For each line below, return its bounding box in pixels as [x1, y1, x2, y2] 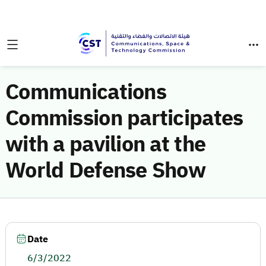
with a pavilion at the [5, 128, 206, 160]
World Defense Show [5, 154, 206, 186]
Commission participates [5, 102, 243, 134]
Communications [5, 76, 166, 108]
